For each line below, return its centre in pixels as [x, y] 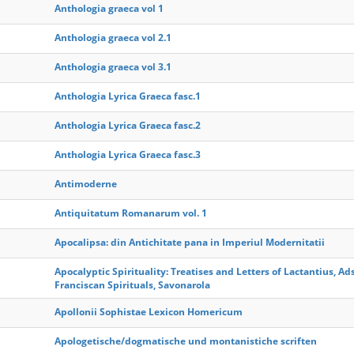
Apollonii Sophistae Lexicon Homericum [149, 312]
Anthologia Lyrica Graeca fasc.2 [128, 125]
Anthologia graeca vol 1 [109, 8]
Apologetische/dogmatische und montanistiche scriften [186, 341]
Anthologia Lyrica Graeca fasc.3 [128, 154]
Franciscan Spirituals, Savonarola [132, 285]
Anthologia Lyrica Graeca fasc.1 [128, 96]
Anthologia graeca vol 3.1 [113, 67]
